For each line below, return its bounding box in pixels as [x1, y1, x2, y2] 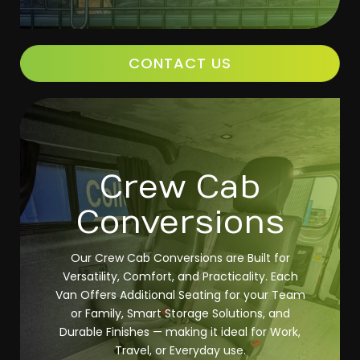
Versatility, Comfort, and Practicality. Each [62, 268, 298, 284]
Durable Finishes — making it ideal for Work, [59, 324, 301, 340]
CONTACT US [129, 53, 231, 73]
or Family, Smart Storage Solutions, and [70, 305, 290, 321]
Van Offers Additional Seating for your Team [55, 287, 305, 303]
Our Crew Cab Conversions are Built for [70, 250, 290, 266]
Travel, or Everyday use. [114, 342, 246, 358]
